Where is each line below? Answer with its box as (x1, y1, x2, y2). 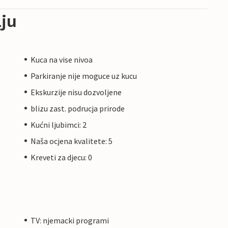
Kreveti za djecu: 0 (31, 152, 92, 162)
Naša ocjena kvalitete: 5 (31, 135, 112, 146)
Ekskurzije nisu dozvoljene (31, 87, 122, 97)
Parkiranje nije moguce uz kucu (31, 70, 137, 81)
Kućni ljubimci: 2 (31, 119, 87, 130)
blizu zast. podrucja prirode (31, 103, 125, 113)
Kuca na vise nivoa (31, 54, 93, 65)
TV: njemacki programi (31, 215, 109, 225)
